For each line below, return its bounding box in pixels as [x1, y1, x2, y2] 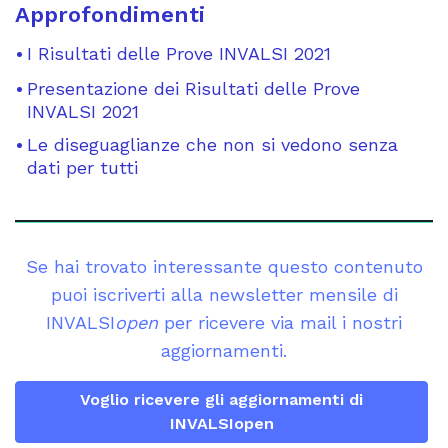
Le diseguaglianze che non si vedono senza [27, 134, 398, 156]
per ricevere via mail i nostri [158, 312, 402, 334]
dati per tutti [27, 157, 138, 179]
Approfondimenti [15, 2, 205, 28]
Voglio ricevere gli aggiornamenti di [80, 390, 363, 410]
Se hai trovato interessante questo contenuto [25, 256, 423, 278]
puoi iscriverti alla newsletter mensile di [50, 284, 398, 306]
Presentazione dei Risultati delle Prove [27, 78, 360, 100]
